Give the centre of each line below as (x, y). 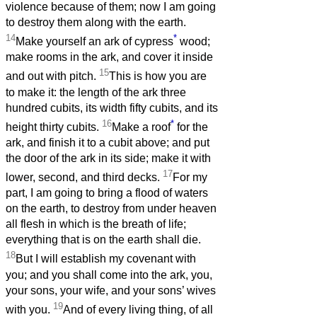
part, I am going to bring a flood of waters (107, 193)
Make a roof (141, 127)
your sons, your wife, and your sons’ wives (111, 290)
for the (191, 127)
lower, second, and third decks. (84, 178)
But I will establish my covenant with (106, 259)
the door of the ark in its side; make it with (108, 158)
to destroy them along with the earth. (96, 23)
